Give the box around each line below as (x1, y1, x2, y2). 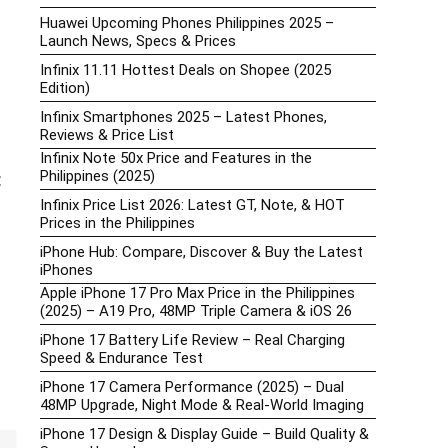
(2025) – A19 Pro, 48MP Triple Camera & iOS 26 (40, 302, 352, 321)
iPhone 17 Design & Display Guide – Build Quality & (40, 425, 369, 444)
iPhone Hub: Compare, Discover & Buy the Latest (40, 243, 363, 262)
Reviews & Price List (40, 126, 174, 145)
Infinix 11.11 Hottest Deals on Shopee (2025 (40, 61, 331, 80)
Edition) (40, 79, 90, 98)
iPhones (40, 261, 93, 280)
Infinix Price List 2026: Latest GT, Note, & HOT (40, 196, 345, 215)
